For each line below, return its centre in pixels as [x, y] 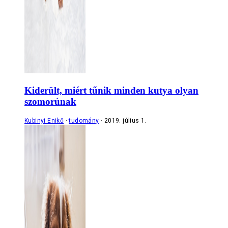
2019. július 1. [125, 121]
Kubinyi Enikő [44, 121]
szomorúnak [50, 101]
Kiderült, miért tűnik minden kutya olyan [111, 90]
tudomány [84, 121]
